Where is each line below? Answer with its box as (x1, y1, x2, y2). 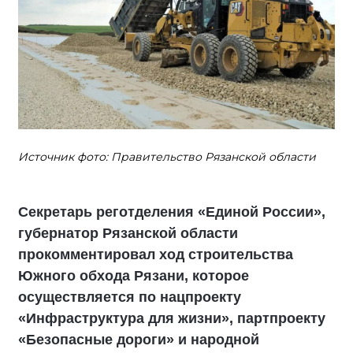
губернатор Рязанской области (18, 225, 238, 241)
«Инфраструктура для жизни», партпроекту (18, 310, 325, 326)
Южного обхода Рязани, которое (18, 268, 249, 284)
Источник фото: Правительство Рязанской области (18, 150, 316, 164)
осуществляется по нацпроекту (18, 289, 241, 305)
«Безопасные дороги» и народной (18, 332, 259, 347)
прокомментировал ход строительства (18, 247, 293, 262)
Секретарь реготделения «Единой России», (18, 204, 325, 220)
